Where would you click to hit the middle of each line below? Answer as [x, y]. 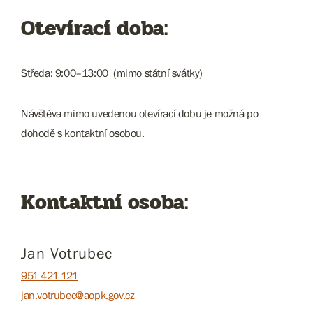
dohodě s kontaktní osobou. [83, 133]
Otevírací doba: [94, 28]
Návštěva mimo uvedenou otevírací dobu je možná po [140, 113]
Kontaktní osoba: [104, 202]
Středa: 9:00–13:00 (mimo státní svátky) [112, 73]
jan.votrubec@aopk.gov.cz [78, 295]
